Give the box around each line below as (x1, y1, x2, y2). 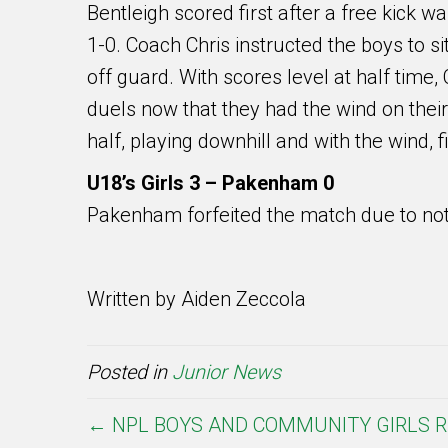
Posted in (87, 360, 172, 385)
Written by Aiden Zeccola (87, 287, 306, 312)
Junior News (172, 360, 281, 385)
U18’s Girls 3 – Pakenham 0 (87, 171, 334, 196)
